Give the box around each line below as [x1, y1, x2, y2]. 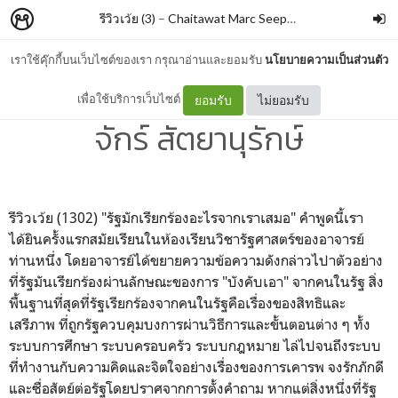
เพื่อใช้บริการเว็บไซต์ [77, 92, 183, 106]
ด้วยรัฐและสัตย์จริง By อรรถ [12, 67, 386, 115]
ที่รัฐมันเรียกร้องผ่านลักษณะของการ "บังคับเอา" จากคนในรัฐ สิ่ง [9, 273, 384, 291]
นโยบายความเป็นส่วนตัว [264, 52, 388, 67]
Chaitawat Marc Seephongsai [168, 11, 287, 26]
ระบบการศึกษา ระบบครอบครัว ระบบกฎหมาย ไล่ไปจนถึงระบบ [9, 337, 381, 354]
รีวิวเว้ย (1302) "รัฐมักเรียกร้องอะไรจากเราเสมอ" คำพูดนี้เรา [9, 209, 363, 227]
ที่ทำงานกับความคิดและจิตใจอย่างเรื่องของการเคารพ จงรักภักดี [9, 358, 384, 376]
